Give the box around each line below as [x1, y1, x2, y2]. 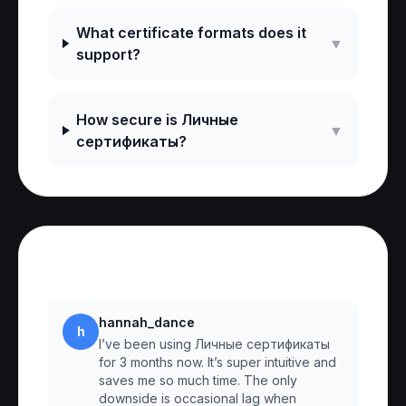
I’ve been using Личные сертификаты [99, 336, 330, 352]
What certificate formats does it [75, 24, 306, 42]
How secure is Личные [76, 111, 239, 129]
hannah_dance [99, 314, 195, 330]
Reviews [48, 256, 136, 283]
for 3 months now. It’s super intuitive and [99, 354, 336, 370]
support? [75, 45, 140, 63]
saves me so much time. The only [99, 372, 297, 388]
